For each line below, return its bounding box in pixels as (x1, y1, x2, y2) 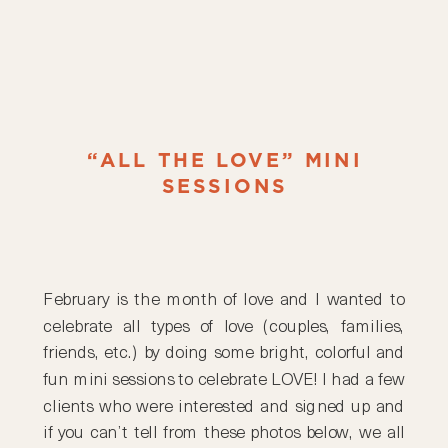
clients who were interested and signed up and (43, 399, 405, 416)
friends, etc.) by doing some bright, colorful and (43, 345, 405, 363)
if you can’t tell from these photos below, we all (43, 425, 405, 443)
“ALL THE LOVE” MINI (86, 151, 363, 171)
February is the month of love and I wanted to (43, 292, 405, 310)
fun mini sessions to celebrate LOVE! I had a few (43, 372, 405, 390)
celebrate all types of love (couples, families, (43, 319, 405, 337)
